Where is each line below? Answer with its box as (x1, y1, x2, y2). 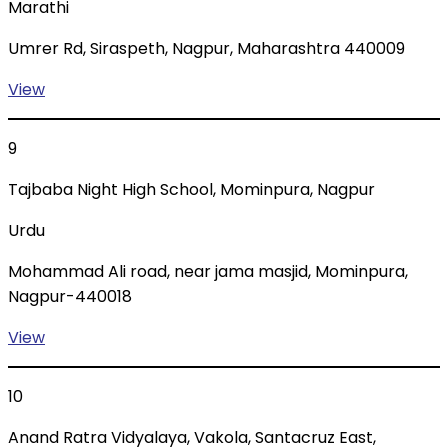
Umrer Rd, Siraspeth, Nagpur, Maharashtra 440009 (8, 37, 405, 61)
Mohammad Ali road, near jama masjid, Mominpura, (8, 260, 408, 284)
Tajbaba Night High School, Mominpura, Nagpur (8, 178, 375, 202)
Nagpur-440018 (8, 285, 132, 309)
